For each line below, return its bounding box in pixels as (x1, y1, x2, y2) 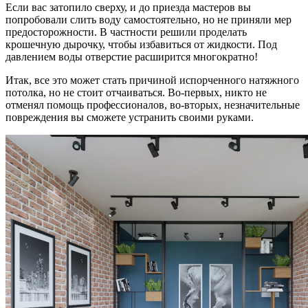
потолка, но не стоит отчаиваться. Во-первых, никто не (5, 87, 267, 99)
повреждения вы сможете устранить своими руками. (5, 111, 256, 124)
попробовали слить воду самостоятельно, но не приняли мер (5, 14, 291, 26)
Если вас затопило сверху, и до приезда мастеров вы (5, 1, 251, 14)
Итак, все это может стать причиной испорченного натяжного (5, 74, 299, 87)
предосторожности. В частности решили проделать (5, 26, 247, 38)
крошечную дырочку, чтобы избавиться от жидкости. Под (5, 38, 277, 51)
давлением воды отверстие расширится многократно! (5, 51, 258, 63)
